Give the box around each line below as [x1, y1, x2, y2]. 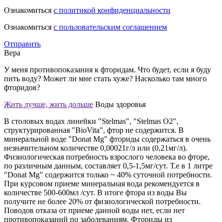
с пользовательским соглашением [54, 22, 167, 31]
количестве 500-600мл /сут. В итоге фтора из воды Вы [4, 188, 187, 197]
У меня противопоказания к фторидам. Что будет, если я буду [4, 65, 211, 74]
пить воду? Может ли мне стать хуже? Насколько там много [4, 74, 207, 83]
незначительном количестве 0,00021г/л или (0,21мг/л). [4, 143, 187, 152]
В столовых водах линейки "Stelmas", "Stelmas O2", [4, 116, 178, 125]
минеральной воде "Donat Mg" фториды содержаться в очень [4, 134, 211, 143]
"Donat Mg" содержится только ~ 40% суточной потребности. [4, 170, 212, 179]
